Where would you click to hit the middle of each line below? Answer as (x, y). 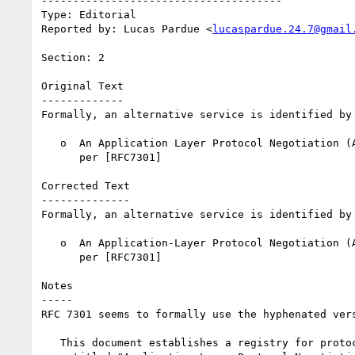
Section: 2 (73, 57)
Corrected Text (86, 185)
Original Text (82, 86)
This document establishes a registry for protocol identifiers (51, 342)
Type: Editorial (89, 14)
